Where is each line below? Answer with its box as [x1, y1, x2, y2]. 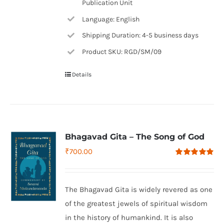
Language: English [81, 14, 139, 23]
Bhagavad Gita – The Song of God [65, 132, 205, 141]
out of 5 [175, 166, 196, 174]
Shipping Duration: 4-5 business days [81, 31, 198, 40]
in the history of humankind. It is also [65, 213, 193, 222]
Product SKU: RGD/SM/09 [81, 47, 161, 56]
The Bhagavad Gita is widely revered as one [65, 185, 213, 194]
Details [72, 71, 92, 78]
